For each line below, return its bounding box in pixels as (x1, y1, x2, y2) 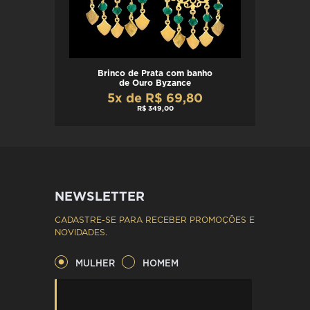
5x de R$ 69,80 (107, 92, 203, 105)
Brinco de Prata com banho (98, 69, 212, 77)
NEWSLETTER (55, 190, 145, 203)
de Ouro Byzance (119, 78, 191, 87)
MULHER (75, 259, 115, 268)
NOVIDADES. (55, 228, 107, 237)
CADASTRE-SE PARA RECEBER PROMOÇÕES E (55, 215, 255, 224)
